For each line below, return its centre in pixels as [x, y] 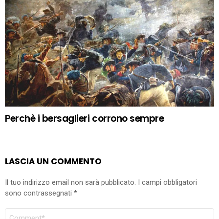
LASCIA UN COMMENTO [53, 161]
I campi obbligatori [166, 183]
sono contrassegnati [39, 193]
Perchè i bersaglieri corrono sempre [85, 119]
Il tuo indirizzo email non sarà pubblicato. [70, 183]
